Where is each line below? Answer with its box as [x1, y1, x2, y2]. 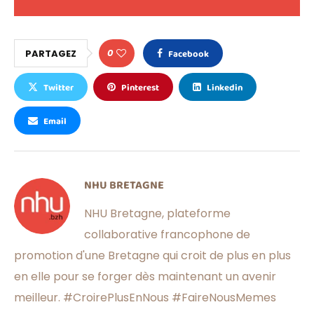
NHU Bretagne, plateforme [84, 205, 231, 222]
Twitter [43, 81, 74, 96]
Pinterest [121, 81, 159, 96]
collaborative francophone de [84, 226, 250, 243]
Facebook [168, 47, 209, 62]
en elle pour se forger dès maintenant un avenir [14, 268, 276, 285]
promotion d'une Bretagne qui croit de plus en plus [14, 247, 291, 264]
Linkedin [207, 81, 243, 96]
